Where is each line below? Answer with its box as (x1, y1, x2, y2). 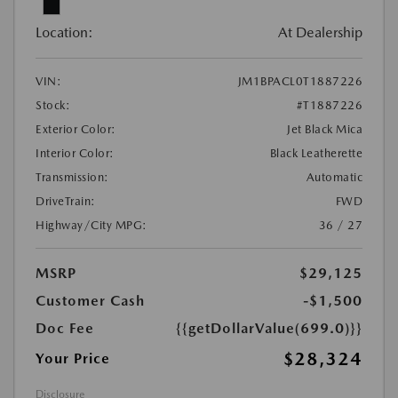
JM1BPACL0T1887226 (237, 74, 362, 88)
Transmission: (36, 170, 109, 184)
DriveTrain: (36, 194, 96, 208)
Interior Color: (36, 146, 115, 160)
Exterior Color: (36, 122, 116, 136)
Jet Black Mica (287, 122, 362, 136)
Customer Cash (36, 291, 145, 309)
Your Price (36, 349, 110, 367)
